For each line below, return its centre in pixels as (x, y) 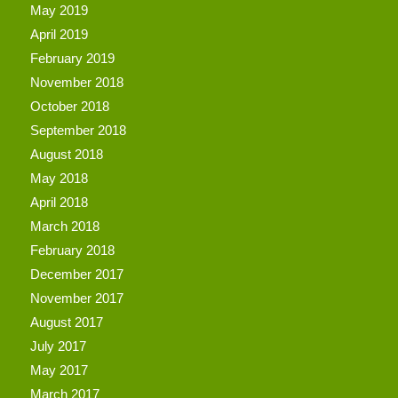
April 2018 (59, 202)
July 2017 (58, 346)
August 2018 (66, 154)
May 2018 (59, 178)
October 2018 (69, 106)
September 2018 (78, 130)
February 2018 (72, 250)
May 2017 (59, 370)
